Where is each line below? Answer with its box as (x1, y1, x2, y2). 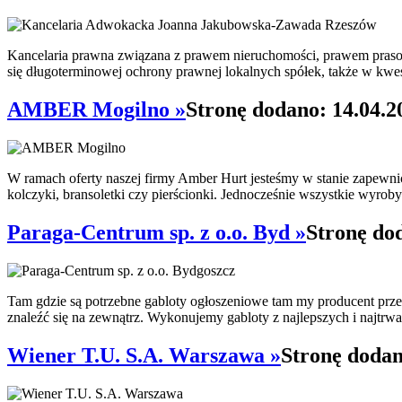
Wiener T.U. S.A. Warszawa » (7, 343, 281, 367)
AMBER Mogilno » (7, 98, 186, 122)
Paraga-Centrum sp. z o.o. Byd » (7, 221, 306, 245)
